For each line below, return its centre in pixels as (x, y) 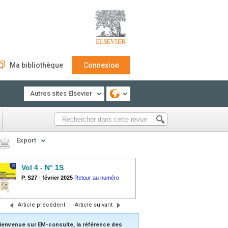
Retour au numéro (97, 178)
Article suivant (93, 205)
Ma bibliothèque (36, 65)
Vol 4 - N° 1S (42, 167)
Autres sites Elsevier (61, 93)
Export (26, 140)
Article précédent (41, 205)
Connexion (101, 65)
